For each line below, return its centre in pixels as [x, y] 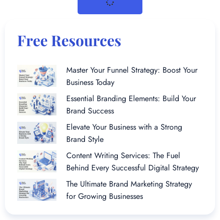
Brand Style [85, 139]
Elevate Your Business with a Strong [124, 127]
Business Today [90, 82]
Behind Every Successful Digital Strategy [133, 167]
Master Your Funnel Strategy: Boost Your [132, 70]
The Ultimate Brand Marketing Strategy [129, 184]
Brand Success [90, 110]
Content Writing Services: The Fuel [123, 155]
